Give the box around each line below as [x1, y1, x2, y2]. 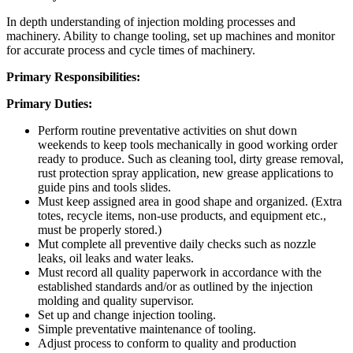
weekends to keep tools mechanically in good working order [38, 137, 337, 151]
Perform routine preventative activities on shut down [38, 123, 297, 137]
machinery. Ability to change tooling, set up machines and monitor [6, 28, 335, 43]
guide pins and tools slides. [38, 180, 171, 194]
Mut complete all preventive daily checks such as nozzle [38, 236, 316, 251]
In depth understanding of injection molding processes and [6, 14, 295, 28]
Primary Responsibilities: [6, 69, 140, 84]
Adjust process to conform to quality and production [38, 336, 296, 350]
